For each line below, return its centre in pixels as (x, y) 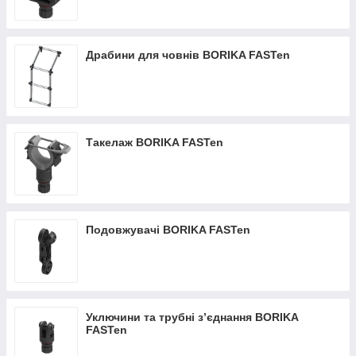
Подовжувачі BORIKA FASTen (168, 230)
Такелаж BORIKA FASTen (155, 142)
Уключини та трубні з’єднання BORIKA (192, 317)
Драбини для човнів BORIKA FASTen (188, 55)
